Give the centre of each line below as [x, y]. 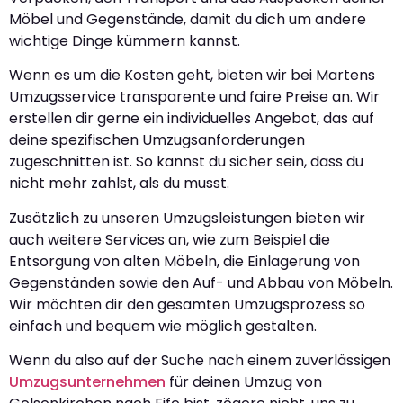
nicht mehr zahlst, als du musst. [119, 184]
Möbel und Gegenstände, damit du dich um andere [188, 19]
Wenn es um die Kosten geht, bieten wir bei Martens [192, 76]
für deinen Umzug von [244, 381]
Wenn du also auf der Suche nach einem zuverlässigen [200, 360]
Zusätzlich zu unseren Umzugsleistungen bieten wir [187, 218]
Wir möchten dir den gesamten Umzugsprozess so [187, 304]
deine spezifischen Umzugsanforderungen [157, 140]
